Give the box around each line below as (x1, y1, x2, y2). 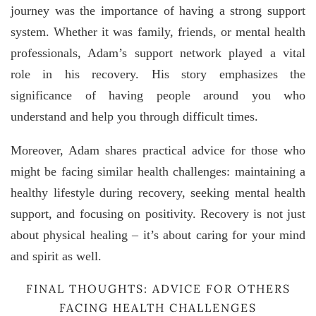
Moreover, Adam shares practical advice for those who (11, 143, 305, 158)
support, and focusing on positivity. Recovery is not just (11, 207, 305, 221)
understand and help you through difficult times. (11, 109, 258, 124)
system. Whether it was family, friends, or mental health (11, 25, 305, 39)
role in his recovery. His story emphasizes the (11, 67, 305, 82)
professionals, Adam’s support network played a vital (11, 46, 305, 61)
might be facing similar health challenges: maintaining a (11, 164, 305, 179)
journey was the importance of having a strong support (11, 4, 305, 18)
